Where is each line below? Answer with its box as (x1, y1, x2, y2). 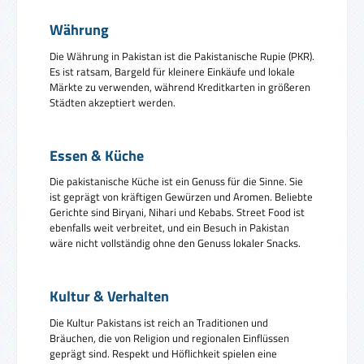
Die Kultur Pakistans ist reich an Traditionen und (50, 314, 268, 331)
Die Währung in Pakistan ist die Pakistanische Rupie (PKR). (50, 47, 314, 64)
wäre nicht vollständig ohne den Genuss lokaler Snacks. (50, 235, 301, 252)
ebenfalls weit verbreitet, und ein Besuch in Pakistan (50, 219, 289, 236)
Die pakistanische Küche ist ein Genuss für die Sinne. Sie (50, 173, 303, 190)
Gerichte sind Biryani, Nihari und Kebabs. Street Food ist (50, 204, 305, 221)
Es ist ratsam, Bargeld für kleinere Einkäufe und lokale (50, 63, 295, 80)
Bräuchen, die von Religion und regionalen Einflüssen (50, 329, 289, 346)
